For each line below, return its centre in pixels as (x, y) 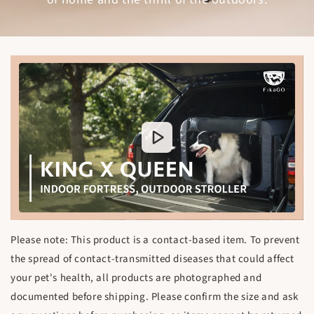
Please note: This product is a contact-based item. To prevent (155, 240)
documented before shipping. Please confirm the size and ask (155, 297)
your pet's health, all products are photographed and (136, 278)
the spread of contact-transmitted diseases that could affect (153, 259)
